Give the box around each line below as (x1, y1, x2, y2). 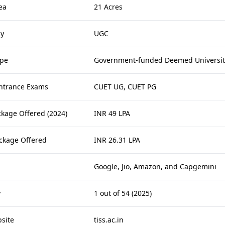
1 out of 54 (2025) (94, 188, 152, 198)
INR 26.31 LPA (94, 135, 140, 145)
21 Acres (94, 2, 123, 12)
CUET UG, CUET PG (94, 82, 156, 91)
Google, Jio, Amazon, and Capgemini (94, 162, 216, 171)
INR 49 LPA (94, 108, 130, 118)
